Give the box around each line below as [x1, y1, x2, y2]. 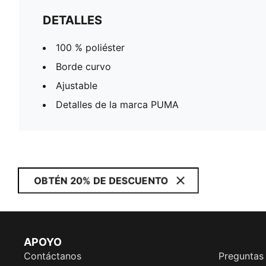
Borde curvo [56, 61, 111, 72]
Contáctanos [24, 250, 81, 262]
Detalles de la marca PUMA [56, 99, 179, 110]
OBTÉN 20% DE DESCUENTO [34, 175, 169, 186]
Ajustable [56, 80, 97, 91]
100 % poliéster [56, 42, 125, 53]
